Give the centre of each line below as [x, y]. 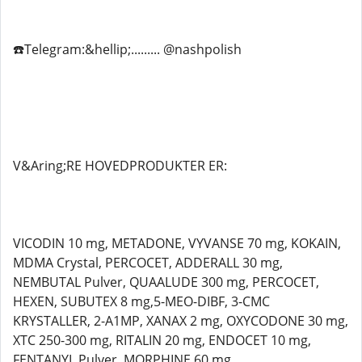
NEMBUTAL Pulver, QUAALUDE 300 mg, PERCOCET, [166, 282]
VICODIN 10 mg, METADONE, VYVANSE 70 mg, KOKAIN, [177, 243]
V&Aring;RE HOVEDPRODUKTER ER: [120, 166]
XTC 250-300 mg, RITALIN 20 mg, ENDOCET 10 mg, [162, 340]
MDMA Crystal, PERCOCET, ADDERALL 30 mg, [148, 263]
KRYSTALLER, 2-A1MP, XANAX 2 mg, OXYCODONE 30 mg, [181, 321]
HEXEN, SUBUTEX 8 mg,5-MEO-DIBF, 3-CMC [141, 301]
